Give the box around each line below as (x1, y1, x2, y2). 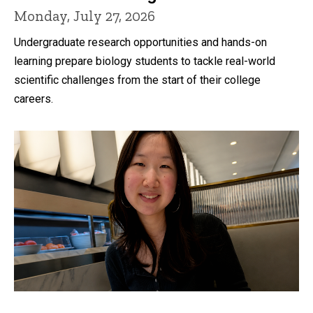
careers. (14, 92, 53, 106)
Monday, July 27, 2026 (14, 7, 155, 25)
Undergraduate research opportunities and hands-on (14, 36, 267, 50)
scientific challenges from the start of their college (14, 73, 261, 87)
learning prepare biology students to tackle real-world (14, 54, 275, 68)
